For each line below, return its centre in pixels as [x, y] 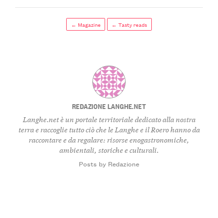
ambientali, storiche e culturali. [109, 149]
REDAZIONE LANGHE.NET [109, 106]
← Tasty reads [129, 25]
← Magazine [86, 25]
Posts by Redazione [109, 164]
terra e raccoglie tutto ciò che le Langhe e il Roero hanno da [109, 129]
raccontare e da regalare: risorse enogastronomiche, [109, 139]
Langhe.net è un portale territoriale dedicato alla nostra [109, 119]
